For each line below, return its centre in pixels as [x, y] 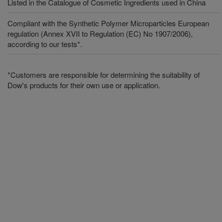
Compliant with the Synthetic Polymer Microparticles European [108, 23]
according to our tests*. [45, 44]
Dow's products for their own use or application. [84, 85]
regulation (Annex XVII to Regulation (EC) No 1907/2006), [100, 33]
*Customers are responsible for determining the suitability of [104, 75]
